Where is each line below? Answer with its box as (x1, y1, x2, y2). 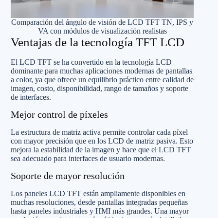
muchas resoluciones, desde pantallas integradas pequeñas (11, 198, 188, 206)
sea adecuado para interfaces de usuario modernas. (11, 154, 165, 163)
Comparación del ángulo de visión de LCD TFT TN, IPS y (11, 18, 193, 26)
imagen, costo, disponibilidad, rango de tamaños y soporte (11, 84, 188, 92)
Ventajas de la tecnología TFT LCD (11, 36, 184, 49)
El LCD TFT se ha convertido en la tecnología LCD (11, 57, 172, 66)
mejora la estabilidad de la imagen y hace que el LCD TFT (11, 145, 191, 154)
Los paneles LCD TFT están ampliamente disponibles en (11, 189, 185, 198)
